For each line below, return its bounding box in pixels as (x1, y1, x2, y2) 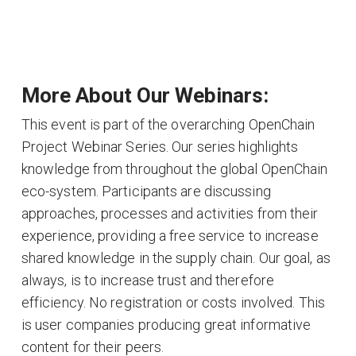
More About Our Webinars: (21, 83, 269, 108)
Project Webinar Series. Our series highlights (21, 138, 299, 156)
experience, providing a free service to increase (21, 227, 319, 245)
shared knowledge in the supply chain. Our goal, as (21, 250, 331, 267)
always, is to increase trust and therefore (21, 272, 275, 289)
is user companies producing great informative (21, 316, 311, 334)
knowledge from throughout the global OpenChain (21, 161, 328, 178)
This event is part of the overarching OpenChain (21, 116, 315, 133)
